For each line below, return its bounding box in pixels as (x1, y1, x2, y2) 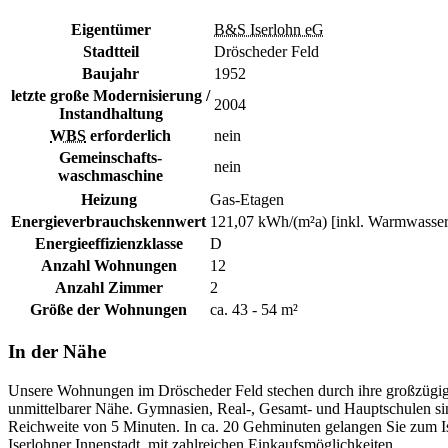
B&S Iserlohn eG (214, 21, 324, 39)
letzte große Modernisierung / (11, 87, 210, 105)
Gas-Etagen (210, 191, 284, 209)
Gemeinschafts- (59, 149, 162, 167)
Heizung (80, 191, 137, 209)
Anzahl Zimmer (54, 279, 163, 297)
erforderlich (86, 127, 171, 145)
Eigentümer (70, 21, 151, 39)
